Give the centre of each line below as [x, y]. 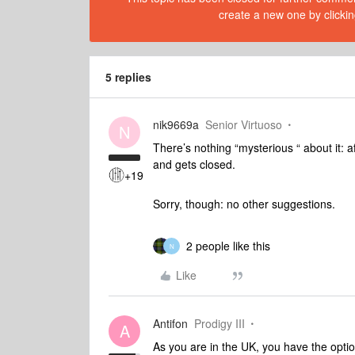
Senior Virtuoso [244, 124]
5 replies [128, 77]
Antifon [170, 323]
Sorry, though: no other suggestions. [246, 204]
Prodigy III [219, 323]
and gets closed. [196, 164]
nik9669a [176, 124]
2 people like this [228, 246]
